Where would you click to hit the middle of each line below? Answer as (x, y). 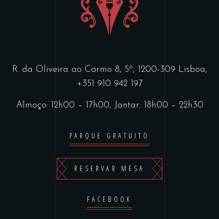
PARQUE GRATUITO (109, 136)
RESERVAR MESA (109, 168)
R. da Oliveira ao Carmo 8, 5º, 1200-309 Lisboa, (109, 70)
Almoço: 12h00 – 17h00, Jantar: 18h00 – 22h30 (109, 105)
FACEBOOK (109, 199)
